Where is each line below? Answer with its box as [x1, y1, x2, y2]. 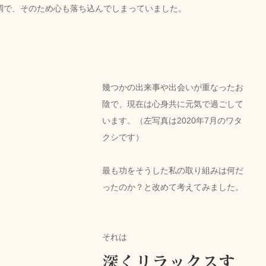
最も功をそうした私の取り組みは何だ [102, 165, 243, 175]
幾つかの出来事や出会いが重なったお [102, 82, 243, 92]
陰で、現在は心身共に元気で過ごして [102, 99, 243, 109]
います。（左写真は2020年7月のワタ [102, 115, 242, 125]
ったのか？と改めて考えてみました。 [102, 182, 243, 192]
